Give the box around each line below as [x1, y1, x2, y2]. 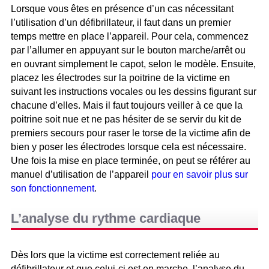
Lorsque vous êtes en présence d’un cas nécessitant [11, 4, 234, 14]
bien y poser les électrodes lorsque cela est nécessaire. [11, 142, 246, 153]
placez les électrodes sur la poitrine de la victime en [11, 73, 230, 83]
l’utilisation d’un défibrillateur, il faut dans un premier [11, 17, 231, 28]
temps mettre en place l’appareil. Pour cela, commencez [11, 31, 249, 42]
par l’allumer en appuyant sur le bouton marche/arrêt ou [11, 45, 246, 56]
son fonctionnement [11, 183, 94, 194]
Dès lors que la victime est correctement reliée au [11, 250, 220, 261]
